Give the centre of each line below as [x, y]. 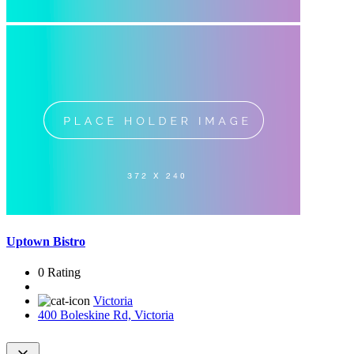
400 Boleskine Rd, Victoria [106, 315]
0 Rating [59, 273]
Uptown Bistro [46, 242]
